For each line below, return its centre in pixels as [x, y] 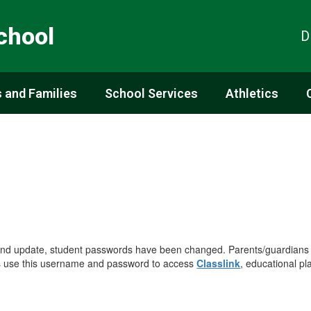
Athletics [252, 93]
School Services [151, 93]
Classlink [219, 263]
